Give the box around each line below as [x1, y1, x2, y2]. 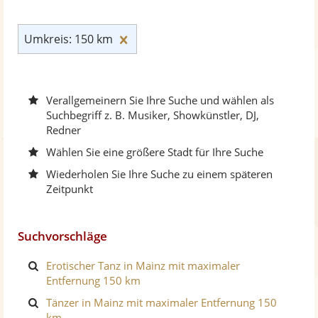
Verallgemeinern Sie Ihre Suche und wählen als [46, 93, 274, 107]
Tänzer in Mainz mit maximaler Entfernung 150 [46, 295, 277, 309]
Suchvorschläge [18, 228, 107, 244]
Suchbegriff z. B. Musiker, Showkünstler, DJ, [46, 108, 259, 122]
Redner [46, 123, 81, 137]
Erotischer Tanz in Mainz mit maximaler [46, 258, 240, 273]
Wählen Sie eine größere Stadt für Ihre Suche [46, 145, 263, 159]
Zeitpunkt [46, 182, 93, 196]
